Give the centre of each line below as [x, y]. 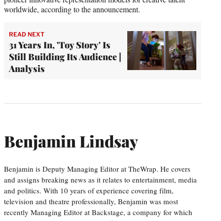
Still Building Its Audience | [65, 56]
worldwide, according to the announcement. [72, 9]
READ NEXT [27, 34]
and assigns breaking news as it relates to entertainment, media [100, 179]
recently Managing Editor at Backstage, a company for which [98, 212]
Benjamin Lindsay [71, 141]
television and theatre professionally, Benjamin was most [91, 201]
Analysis [27, 68]
